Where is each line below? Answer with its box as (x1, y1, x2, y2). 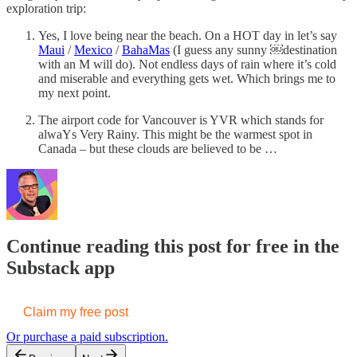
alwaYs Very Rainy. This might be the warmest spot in (38, 127, 312, 141)
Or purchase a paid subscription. (6, 329, 168, 343)
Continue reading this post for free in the (6, 235, 339, 257)
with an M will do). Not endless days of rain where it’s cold (38, 57, 336, 71)
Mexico (74, 42, 112, 57)
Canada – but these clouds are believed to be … (38, 141, 277, 155)
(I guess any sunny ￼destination (170, 42, 337, 57)
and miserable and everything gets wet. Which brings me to (38, 71, 335, 85)
